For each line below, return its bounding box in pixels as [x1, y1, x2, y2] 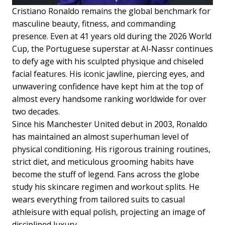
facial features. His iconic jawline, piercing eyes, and [12, 68, 204, 80]
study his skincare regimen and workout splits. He [12, 181, 199, 193]
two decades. [12, 106, 60, 118]
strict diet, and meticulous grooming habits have [12, 156, 194, 168]
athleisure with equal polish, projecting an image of [12, 206, 205, 218]
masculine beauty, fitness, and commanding [12, 18, 176, 30]
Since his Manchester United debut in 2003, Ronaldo [12, 119, 207, 130]
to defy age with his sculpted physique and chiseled [12, 56, 203, 67]
